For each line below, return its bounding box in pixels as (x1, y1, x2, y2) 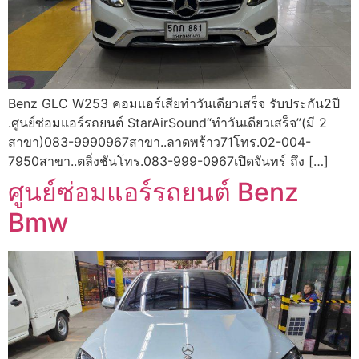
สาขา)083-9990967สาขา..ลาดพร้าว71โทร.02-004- (8, 134, 311, 151)
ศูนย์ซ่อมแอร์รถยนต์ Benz (8, 176, 299, 208)
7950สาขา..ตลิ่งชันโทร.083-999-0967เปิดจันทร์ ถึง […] (8, 153, 329, 170)
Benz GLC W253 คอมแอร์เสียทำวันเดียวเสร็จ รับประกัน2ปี (8, 95, 340, 112)
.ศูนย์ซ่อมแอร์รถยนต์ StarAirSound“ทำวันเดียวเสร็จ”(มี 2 (8, 115, 327, 131)
